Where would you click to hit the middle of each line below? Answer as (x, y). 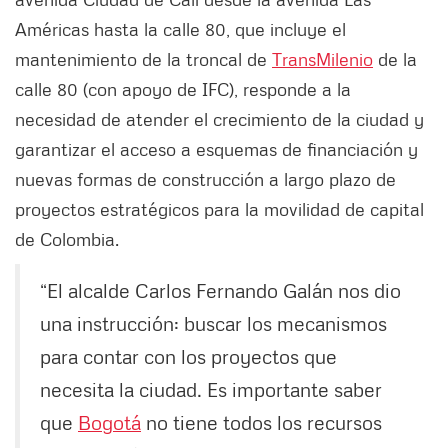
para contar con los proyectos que (188, 356)
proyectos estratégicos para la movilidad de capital (219, 209)
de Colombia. (67, 239)
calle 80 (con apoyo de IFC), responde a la (183, 89)
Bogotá (109, 422)
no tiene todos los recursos (261, 422)
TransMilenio (322, 59)
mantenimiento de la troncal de (143, 59)
